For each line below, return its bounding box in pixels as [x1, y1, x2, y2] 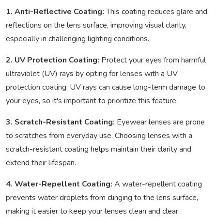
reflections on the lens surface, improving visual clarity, [6, 20, 186, 31]
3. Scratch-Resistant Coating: [6, 117, 115, 128]
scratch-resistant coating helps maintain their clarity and [6, 144, 191, 155]
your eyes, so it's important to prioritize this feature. [6, 95, 178, 107]
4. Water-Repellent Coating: [6, 179, 112, 190]
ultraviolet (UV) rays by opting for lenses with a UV [6, 68, 178, 79]
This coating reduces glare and [106, 6, 207, 17]
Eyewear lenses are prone [115, 117, 205, 128]
